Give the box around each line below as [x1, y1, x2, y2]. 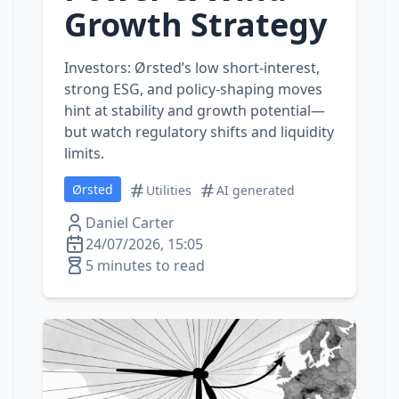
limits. [64, 143, 104, 163]
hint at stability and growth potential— [64, 101, 325, 120]
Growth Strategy [64, 3, 327, 46]
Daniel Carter [85, 213, 175, 232]
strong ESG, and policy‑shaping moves [64, 79, 322, 99]
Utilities [146, 182, 191, 199]
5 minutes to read [85, 256, 205, 275]
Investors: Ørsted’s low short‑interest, [64, 58, 320, 77]
